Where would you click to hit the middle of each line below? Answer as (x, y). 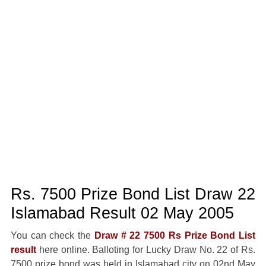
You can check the (52, 235)
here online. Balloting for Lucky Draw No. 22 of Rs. (146, 250)
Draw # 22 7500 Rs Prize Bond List (175, 235)
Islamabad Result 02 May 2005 (122, 213)
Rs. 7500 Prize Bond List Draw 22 (133, 194)
